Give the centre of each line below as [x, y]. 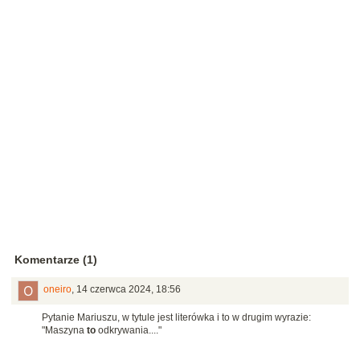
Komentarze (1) [56, 260]
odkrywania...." [129, 331]
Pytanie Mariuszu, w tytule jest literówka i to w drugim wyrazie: [176, 318]
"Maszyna [64, 331]
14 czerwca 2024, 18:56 [129, 290]
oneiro [57, 290]
